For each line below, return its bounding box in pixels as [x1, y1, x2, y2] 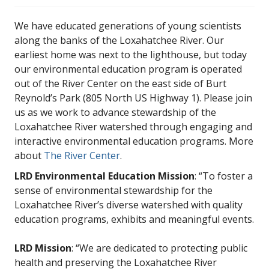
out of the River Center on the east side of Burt [14, 77, 226, 90]
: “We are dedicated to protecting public [71, 241, 247, 255]
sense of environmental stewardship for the [14, 184, 213, 197]
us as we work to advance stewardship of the [14, 106, 216, 119]
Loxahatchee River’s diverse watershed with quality [14, 198, 243, 211]
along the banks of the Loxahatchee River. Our [14, 34, 224, 47]
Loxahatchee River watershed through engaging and [14, 120, 252, 133]
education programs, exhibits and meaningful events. [14, 213, 254, 226]
